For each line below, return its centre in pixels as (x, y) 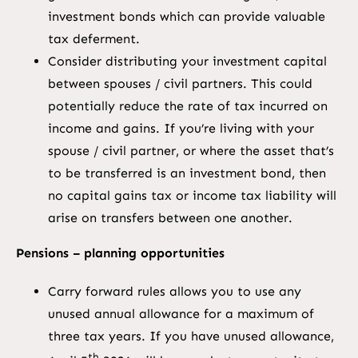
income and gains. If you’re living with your (181, 129)
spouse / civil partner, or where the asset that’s (191, 151)
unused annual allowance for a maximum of (181, 314)
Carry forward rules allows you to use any (174, 292)
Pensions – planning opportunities (120, 253)
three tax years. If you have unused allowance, (191, 336)
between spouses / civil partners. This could (180, 84)
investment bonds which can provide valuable (186, 17)
